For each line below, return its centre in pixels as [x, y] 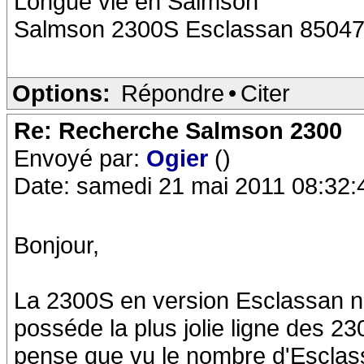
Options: [61, 93]
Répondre [173, 93]
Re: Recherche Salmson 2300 [178, 130]
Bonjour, [56, 245]
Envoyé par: [80, 158]
